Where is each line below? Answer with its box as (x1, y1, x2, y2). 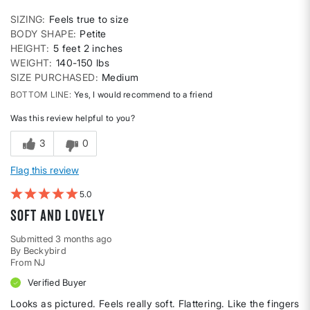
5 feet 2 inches (53, 42, 123, 54)
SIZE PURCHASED (10, 71, 95, 83)
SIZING (10, 12, 43, 25)
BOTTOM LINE (10, 89, 69, 100)
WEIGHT (10, 56, 50, 69)
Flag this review (10, 163, 79, 176)
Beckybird (23, 244, 66, 256)
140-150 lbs (55, 56, 110, 69)
